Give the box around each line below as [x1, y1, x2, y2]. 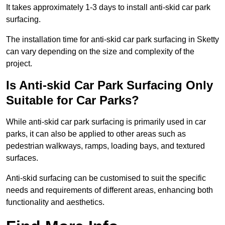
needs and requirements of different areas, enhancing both [6, 186, 213, 195]
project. [6, 59, 32, 68]
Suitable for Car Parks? [6, 93, 139, 107]
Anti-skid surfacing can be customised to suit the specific [6, 174, 206, 183]
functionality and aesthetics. [6, 198, 104, 207]
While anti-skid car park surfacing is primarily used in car [6, 118, 206, 127]
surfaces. [6, 154, 38, 163]
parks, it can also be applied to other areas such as [6, 130, 186, 139]
